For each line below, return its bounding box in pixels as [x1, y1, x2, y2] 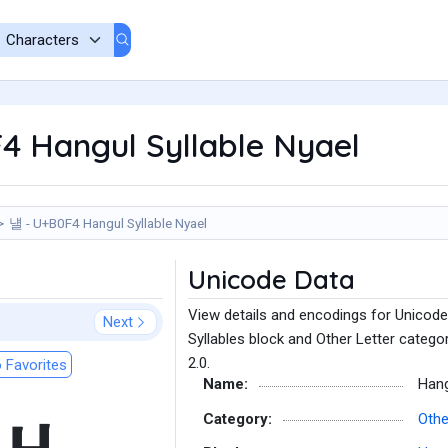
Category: [203, 409, 272, 428]
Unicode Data [188, 263, 355, 296]
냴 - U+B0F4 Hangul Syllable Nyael [9, 215, 207, 231]
